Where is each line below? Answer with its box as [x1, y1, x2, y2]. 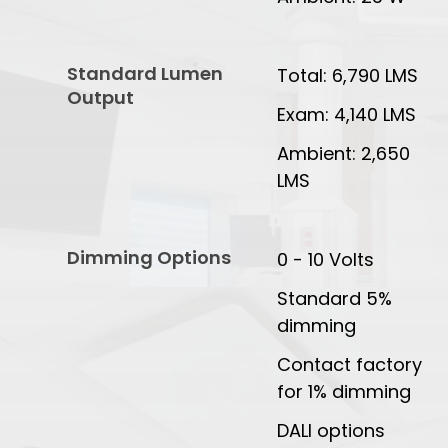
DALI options [277, 418, 386, 444]
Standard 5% [277, 286, 393, 312]
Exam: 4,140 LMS [277, 102, 417, 128]
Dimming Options [67, 245, 232, 271]
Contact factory [277, 352, 423, 378]
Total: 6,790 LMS [277, 63, 419, 89]
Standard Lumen [67, 61, 224, 87]
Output [67, 85, 135, 111]
